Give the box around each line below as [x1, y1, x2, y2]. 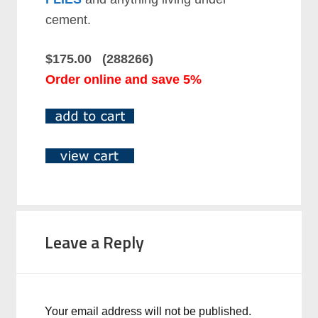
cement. [45, 12, 92, 27]
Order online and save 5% [45, 72, 202, 87]
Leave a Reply [45, 229, 145, 255]
